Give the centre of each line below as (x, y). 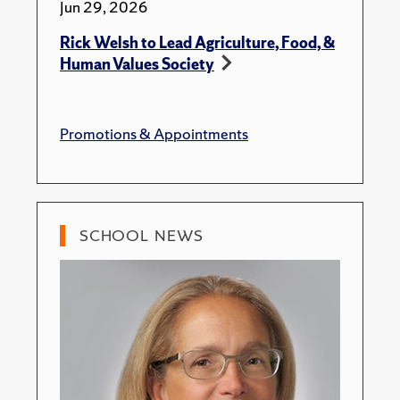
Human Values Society (137, 64)
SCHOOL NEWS (142, 235)
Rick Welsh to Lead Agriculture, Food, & (197, 42)
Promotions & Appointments (154, 133)
